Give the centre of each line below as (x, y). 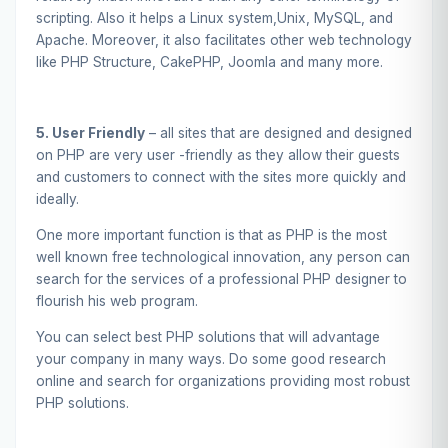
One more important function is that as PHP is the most (211, 234)
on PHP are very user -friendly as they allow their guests (218, 155)
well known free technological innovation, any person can (223, 256)
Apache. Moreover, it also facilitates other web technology (224, 39)
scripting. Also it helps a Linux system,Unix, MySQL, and (214, 17)
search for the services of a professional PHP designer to (221, 278)
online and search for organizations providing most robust (223, 380)
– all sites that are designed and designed (278, 133)
